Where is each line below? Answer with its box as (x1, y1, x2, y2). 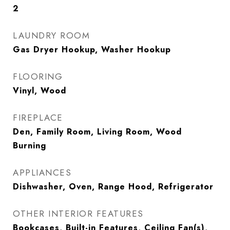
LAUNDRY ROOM (13, 29, 90, 42)
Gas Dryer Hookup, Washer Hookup (13, 44, 171, 55)
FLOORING (13, 70, 63, 83)
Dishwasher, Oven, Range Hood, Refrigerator (13, 181, 214, 193)
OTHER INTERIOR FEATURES (13, 207, 144, 220)
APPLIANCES (13, 166, 71, 179)
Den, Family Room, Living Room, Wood (13, 126, 182, 138)
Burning (13, 140, 46, 151)
